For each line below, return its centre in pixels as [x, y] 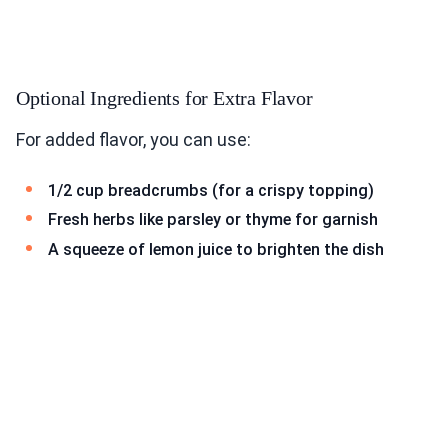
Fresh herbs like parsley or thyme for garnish [213, 220]
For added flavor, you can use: [133, 139]
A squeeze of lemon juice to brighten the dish [216, 249]
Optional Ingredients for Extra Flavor [164, 97]
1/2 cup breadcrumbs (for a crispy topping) [211, 190]
